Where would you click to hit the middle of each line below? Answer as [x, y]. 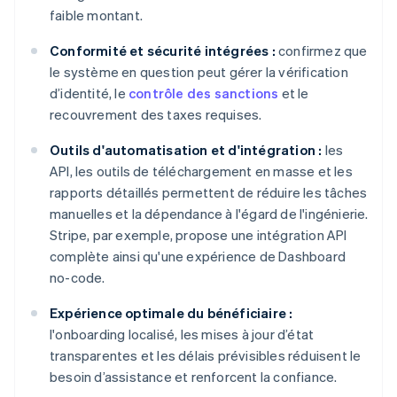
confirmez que [321, 51]
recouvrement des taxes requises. [156, 115]
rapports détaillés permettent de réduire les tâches [209, 193]
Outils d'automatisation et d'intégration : [186, 150]
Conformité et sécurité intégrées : [163, 51]
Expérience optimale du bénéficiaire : [171, 313]
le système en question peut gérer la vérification [199, 72]
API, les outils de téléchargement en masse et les [201, 171]
